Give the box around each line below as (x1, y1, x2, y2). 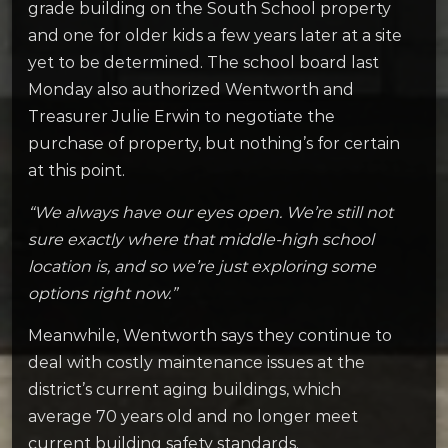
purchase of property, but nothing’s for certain (28, 133, 400, 153)
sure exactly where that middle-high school (28, 230, 374, 250)
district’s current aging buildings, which (28, 380, 341, 400)
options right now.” (28, 284, 181, 304)
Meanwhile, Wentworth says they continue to (28, 326, 392, 346)
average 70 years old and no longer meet (28, 407, 358, 427)
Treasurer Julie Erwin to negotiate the (28, 106, 335, 126)
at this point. (28, 160, 125, 180)
